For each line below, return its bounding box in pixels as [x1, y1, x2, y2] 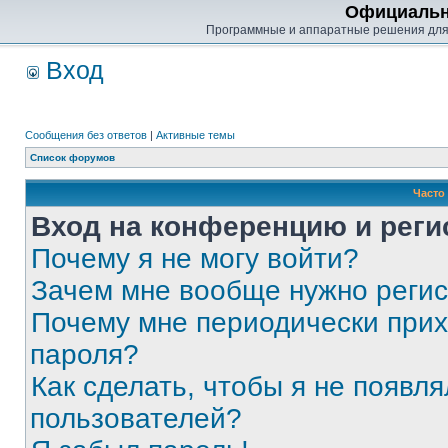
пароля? [30, 339, 139, 370]
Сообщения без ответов [25, 129, 147, 141]
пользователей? [30, 403, 242, 434]
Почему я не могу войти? [31, 243, 359, 274]
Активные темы [156, 129, 235, 141]
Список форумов [30, 152, 115, 163]
